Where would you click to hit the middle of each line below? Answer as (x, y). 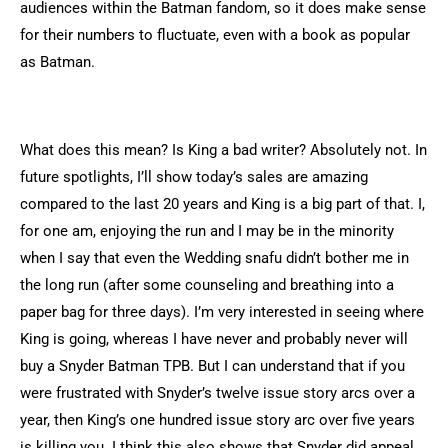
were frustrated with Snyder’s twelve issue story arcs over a (217, 392)
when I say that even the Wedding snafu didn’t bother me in (214, 257)
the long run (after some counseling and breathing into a (207, 284)
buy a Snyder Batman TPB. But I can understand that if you (212, 365)
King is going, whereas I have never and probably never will (214, 338)
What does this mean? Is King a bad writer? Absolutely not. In (223, 149)
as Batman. (57, 61)
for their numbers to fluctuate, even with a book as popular (215, 34)
